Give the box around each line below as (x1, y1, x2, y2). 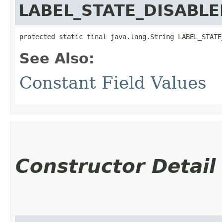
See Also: (19, 50, 95, 67)
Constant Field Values (19, 72, 206, 93)
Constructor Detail (15, 155, 216, 177)
